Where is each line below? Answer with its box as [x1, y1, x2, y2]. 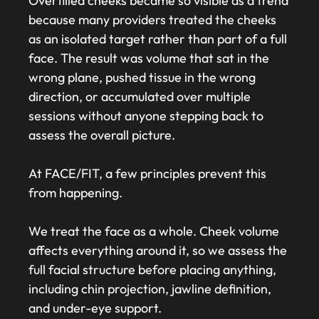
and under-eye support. [28, 300, 162, 317]
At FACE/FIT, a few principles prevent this [28, 165, 266, 182]
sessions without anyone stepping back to [28, 108, 263, 125]
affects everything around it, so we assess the [28, 242, 287, 259]
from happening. [28, 184, 122, 202]
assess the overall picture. [28, 127, 175, 144]
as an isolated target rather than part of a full [28, 31, 287, 48]
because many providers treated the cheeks [28, 11, 276, 28]
